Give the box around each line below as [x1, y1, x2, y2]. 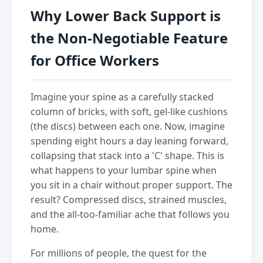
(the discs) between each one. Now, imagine [31, 119, 225, 133]
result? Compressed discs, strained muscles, [31, 193, 227, 206]
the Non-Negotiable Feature [31, 28, 228, 48]
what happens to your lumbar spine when [31, 163, 217, 177]
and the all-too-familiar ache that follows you [31, 207, 230, 221]
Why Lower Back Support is [31, 5, 221, 25]
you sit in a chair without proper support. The [31, 178, 232, 191]
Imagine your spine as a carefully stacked [31, 90, 214, 103]
